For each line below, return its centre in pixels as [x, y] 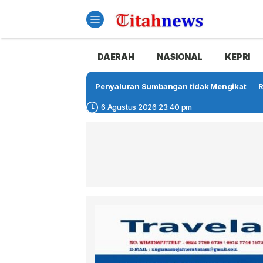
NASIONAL [180, 57]
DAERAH [116, 57]
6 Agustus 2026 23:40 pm [147, 107]
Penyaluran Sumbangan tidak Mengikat [171, 86]
